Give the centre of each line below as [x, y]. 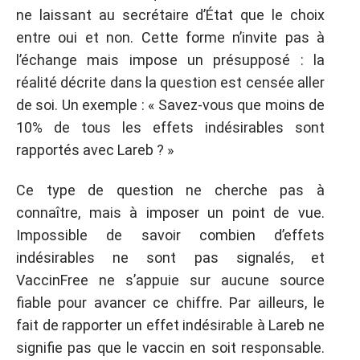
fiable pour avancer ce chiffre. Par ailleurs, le [170, 303]
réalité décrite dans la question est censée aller [170, 82]
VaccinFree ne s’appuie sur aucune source [170, 280]
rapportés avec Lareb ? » [95, 149]
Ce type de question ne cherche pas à [170, 190]
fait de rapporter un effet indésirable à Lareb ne [170, 325]
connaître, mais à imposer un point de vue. [170, 213]
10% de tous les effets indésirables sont [170, 127]
